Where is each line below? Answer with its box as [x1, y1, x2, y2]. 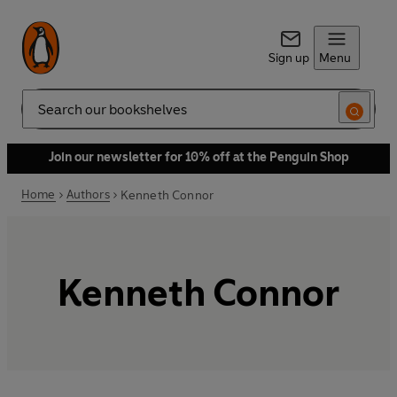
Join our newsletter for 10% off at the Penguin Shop [48, 150, 349, 165]
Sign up [268, 51, 309, 66]
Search [21, 108, 60, 124]
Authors [66, 187, 110, 202]
